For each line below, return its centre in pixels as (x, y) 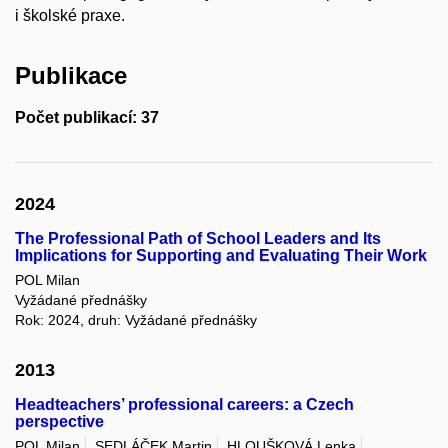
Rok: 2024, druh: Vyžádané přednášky (136, 320)
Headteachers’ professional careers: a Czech (184, 404)
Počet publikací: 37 (87, 117)
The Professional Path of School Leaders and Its (198, 238)
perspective (59, 421)
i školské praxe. (70, 16)
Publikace (71, 76)
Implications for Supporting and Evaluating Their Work (221, 255)
